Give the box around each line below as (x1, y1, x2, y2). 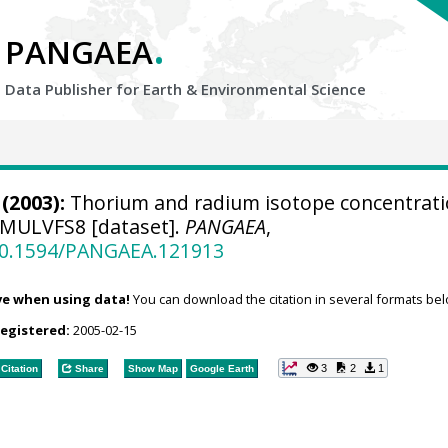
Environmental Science (201, 79, 366, 99)
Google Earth (189, 362, 254, 374)
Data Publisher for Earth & (5, 79, 201, 99)
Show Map (127, 362, 178, 374)
